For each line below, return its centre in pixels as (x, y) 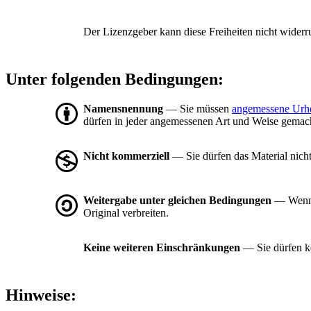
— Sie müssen (197, 109)
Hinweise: (41, 295)
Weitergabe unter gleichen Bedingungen (177, 201)
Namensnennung (123, 109)
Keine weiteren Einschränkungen (162, 248)
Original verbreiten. (126, 213)
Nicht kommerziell (126, 156)
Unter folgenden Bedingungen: (115, 79)
